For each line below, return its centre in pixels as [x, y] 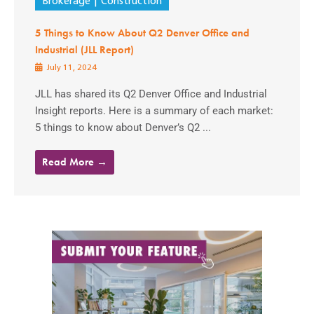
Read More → [75, 162]
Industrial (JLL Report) [84, 50]
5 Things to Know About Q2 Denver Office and [142, 33]
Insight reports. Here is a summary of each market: [154, 111]
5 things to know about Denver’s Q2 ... [123, 128]
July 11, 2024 [70, 68]
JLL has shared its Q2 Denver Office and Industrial [151, 94]
